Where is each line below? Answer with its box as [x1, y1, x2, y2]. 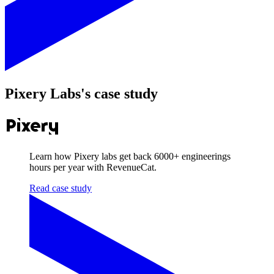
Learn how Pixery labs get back [29, 151, 154, 162]
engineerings [179, 151, 231, 162]
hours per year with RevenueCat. [29, 162, 157, 173]
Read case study [29, 183, 92, 194]
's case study [81, 86, 158, 102]
